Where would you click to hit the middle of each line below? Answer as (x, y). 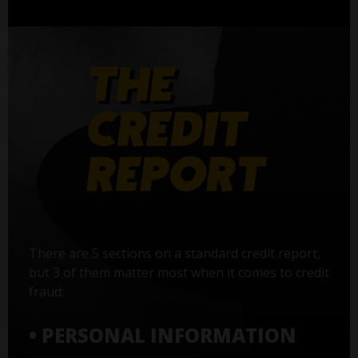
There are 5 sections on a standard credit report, (174, 253)
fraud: (46, 291)
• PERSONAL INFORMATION (162, 335)
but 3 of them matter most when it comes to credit (179, 272)
